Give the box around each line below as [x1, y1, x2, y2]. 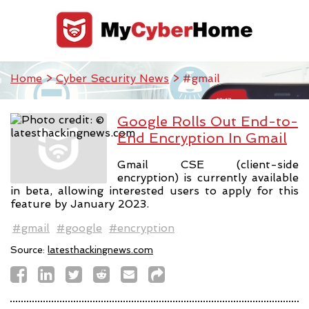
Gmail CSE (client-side [117, 157, 299, 171]
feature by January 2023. [10, 197, 149, 210]
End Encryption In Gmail [117, 130, 287, 146]
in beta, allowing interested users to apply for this [10, 183, 299, 197]
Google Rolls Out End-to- [117, 113, 298, 130]
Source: [10, 243, 48, 255]
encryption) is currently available [117, 170, 299, 184]
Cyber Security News [56, 72, 169, 85]
